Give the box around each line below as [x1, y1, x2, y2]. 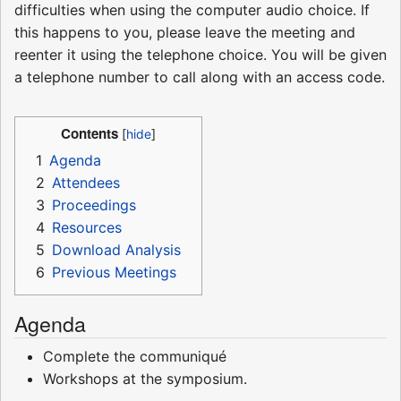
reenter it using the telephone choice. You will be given [14, 46, 387, 64]
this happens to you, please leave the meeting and [14, 23, 355, 42]
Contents [61, 124, 118, 144]
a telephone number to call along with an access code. [14, 68, 385, 87]
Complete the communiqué [43, 347, 226, 366]
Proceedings [52, 196, 136, 215]
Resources [52, 218, 122, 237]
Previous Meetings [52, 263, 176, 282]
